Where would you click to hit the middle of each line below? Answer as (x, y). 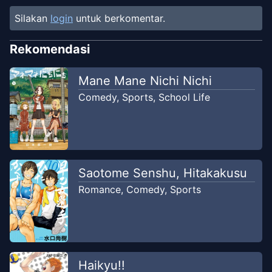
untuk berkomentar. (121, 19)
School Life (184, 97)
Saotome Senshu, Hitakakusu (162, 173)
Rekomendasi (50, 49)
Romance (99, 190)
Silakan (31, 19)
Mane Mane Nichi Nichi (145, 81)
